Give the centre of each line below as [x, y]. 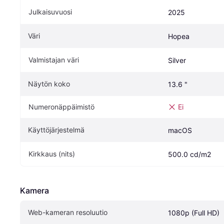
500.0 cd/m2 [189, 154]
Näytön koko [49, 84]
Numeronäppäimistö [61, 107]
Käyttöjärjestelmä [56, 130]
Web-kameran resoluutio [68, 212]
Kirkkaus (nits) [52, 154]
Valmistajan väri [54, 60]
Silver [177, 60]
